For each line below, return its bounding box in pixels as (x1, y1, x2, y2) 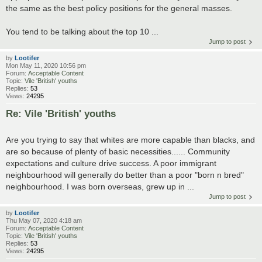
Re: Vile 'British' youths (6, 108, 116, 119)
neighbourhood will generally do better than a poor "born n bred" (6, 170, 244, 180)
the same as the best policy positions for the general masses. (6, 3, 232, 13)
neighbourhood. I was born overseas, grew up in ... (6, 181, 194, 191)
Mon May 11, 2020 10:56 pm (6, 61, 86, 69)
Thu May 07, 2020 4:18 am (6, 216, 82, 224)
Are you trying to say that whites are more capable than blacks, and (6, 135, 255, 144)
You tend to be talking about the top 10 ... (6, 26, 158, 36)
